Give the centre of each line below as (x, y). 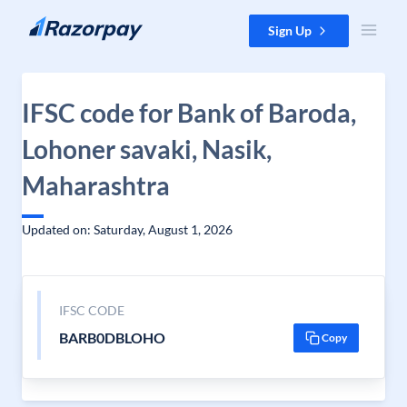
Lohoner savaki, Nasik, (147, 149)
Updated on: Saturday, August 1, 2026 (127, 229)
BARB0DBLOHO (112, 338)
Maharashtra (96, 185)
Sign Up (290, 30)
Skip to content (58, 23)
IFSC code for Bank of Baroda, (189, 113)
